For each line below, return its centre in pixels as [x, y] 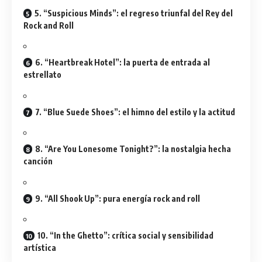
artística [40, 248]
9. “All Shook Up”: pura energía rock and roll [118, 198]
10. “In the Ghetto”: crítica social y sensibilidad [125, 235]
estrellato [42, 75]
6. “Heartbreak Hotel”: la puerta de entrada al [123, 62]
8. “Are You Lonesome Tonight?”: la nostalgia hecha [133, 149]
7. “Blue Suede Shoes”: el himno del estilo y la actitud [135, 112]
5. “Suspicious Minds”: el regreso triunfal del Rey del [134, 13]
